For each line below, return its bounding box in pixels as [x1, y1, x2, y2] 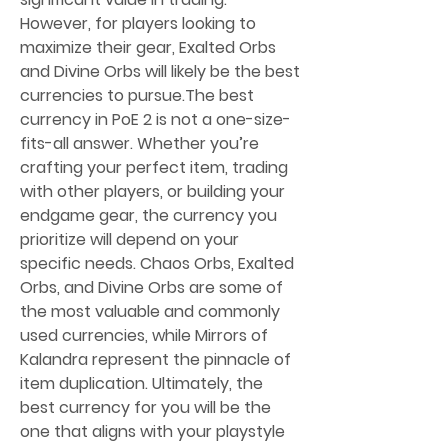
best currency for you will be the [20, 395, 271, 419]
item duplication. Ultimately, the [20, 371, 263, 395]
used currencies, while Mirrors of [20, 323, 268, 347]
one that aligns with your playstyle [20, 419, 285, 443]
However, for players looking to [20, 11, 256, 35]
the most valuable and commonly [20, 299, 280, 323]
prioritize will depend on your [20, 227, 239, 251]
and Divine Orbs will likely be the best [20, 59, 300, 83]
